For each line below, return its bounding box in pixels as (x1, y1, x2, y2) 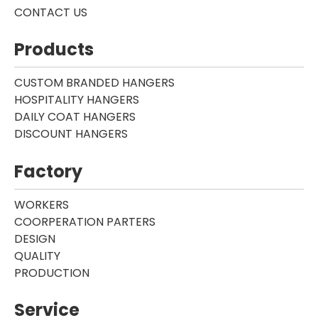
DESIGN (14, 230, 55, 247)
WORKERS (14, 196, 69, 213)
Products (14, 38, 94, 62)
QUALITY (14, 247, 60, 264)
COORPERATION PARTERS (14, 213, 155, 230)
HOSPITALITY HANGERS (14, 92, 139, 109)
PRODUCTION (14, 264, 89, 281)
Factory (14, 159, 82, 183)
